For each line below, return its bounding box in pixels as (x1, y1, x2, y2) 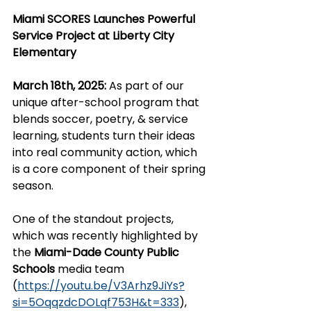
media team (58, 261, 127, 278)
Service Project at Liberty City (12, 28, 177, 44)
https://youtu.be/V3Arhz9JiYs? (17, 278, 185, 294)
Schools (12, 261, 58, 278)
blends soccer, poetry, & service (12, 111, 191, 128)
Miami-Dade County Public (34, 244, 182, 261)
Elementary (12, 44, 76, 61)
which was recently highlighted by (12, 228, 201, 244)
